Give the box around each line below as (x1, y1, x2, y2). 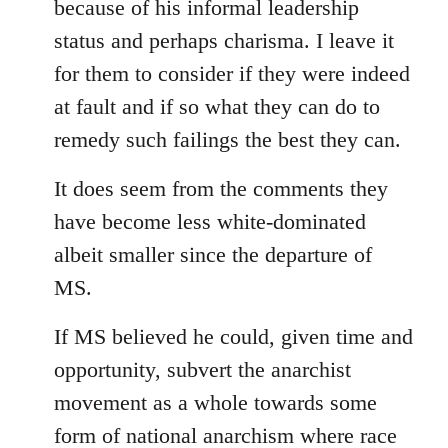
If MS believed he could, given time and (54, 324, 413, 350)
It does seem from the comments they (54, 176, 388, 202)
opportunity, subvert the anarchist (54, 357, 351, 383)
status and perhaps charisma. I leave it (54, 28, 394, 54)
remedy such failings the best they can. (54, 127, 401, 153)
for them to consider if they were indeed (54, 61, 410, 87)
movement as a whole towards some (54, 390, 377, 416)
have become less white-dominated (54, 209, 366, 235)
